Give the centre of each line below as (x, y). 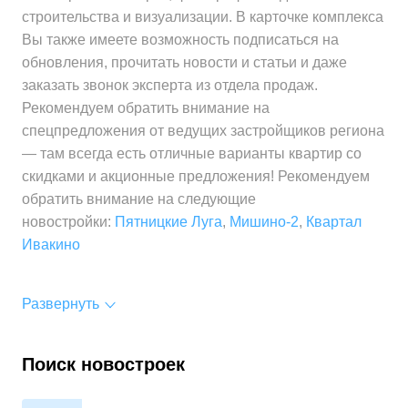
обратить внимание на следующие (139, 199)
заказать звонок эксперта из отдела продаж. (170, 85)
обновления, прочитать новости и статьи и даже (184, 62)
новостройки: (68, 222)
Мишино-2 (264, 222)
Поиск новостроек (103, 364)
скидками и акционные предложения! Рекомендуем (196, 176)
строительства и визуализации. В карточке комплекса (203, 17)
